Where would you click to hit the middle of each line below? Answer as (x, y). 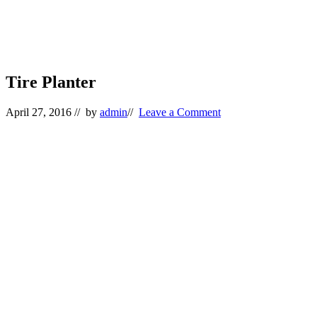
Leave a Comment (180, 112)
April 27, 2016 (39, 112)
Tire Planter (51, 82)
